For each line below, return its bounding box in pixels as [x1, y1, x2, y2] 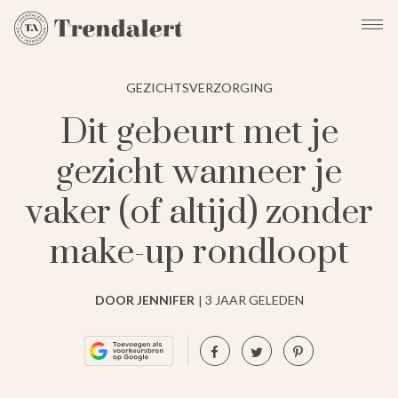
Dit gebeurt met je [60, 110, 338, 155]
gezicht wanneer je [56, 150, 342, 195]
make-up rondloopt [49, 230, 349, 275]
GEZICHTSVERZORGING [125, 79, 273, 95]
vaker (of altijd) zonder [25, 190, 373, 235]
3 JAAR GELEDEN [204, 291, 304, 307]
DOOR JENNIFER [94, 291, 195, 307]
